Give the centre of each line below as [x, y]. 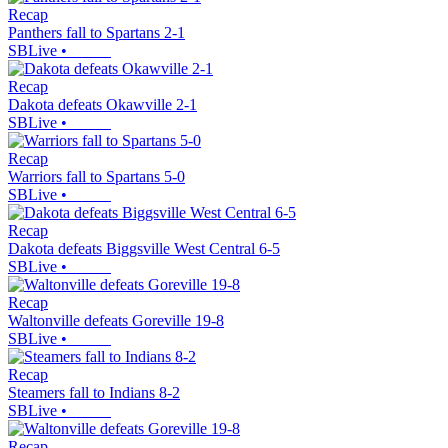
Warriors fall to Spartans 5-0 [96, 177]
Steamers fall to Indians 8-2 [94, 393]
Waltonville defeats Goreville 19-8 [116, 321]
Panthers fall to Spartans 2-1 [96, 33]
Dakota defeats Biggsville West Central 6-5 [144, 249]
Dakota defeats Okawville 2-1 [102, 105]
